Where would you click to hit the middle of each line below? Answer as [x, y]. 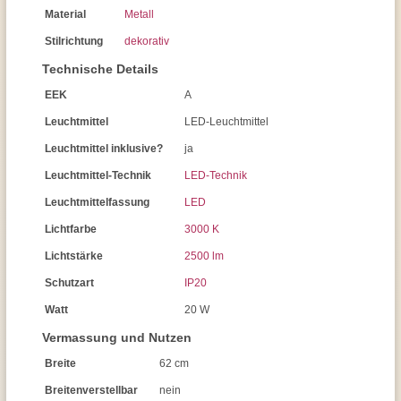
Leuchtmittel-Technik [98, 175]
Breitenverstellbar [91, 390]
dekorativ [147, 41]
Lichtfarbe [71, 229]
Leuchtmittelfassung [97, 202]
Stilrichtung [74, 41]
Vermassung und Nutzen [117, 337]
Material [65, 14]
